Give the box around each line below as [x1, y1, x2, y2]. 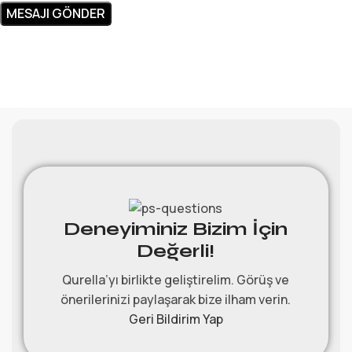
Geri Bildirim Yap [128, 310, 223, 328]
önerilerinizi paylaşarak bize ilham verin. [60, 291, 291, 309]
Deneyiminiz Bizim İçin [64, 218, 288, 241]
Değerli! [137, 240, 215, 263]
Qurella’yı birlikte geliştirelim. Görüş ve [62, 271, 290, 289]
